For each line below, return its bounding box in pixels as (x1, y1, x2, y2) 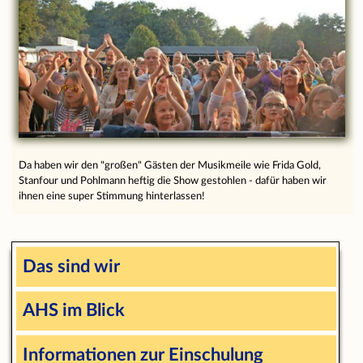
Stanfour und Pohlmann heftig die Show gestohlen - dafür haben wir (19, 176, 327, 186)
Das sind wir (22, 257, 120, 275)
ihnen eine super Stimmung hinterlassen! (19, 191, 206, 202)
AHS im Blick (22, 301, 125, 320)
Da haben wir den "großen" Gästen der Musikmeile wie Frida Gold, (19, 160, 322, 171)
